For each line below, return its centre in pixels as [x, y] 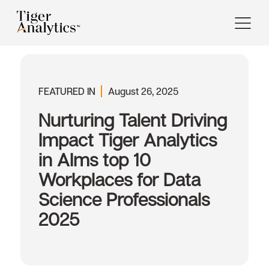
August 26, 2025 [143, 91]
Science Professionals [124, 199]
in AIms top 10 [94, 160]
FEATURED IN [67, 91]
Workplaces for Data [119, 180]
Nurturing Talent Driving [132, 120]
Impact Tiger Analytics [127, 140]
